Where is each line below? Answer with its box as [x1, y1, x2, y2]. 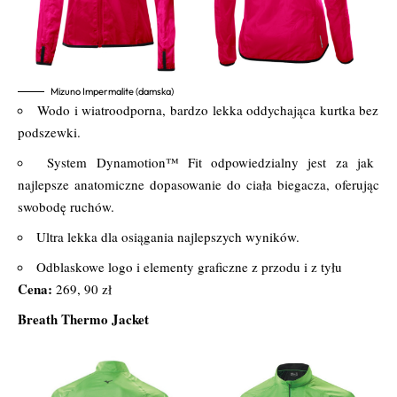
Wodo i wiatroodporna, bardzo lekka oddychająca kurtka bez [37, 100, 379, 119]
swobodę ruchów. [18, 197, 114, 215]
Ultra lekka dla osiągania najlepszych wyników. [36, 227, 300, 245]
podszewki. [18, 122, 81, 141]
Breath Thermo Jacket [18, 308, 153, 329]
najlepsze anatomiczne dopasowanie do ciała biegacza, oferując [18, 175, 379, 193]
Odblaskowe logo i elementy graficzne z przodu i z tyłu [36, 257, 342, 276]
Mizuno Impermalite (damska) [51, 84, 174, 97]
